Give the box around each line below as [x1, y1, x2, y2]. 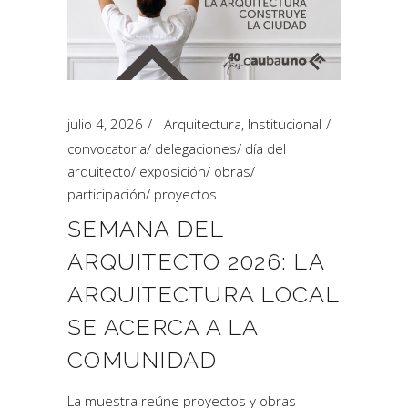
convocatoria [67, 139, 147, 158]
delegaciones [155, 139, 237, 158]
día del [245, 139, 286, 158]
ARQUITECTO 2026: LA [67, 248, 324, 275]
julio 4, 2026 [67, 115, 143, 133]
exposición [139, 162, 206, 180]
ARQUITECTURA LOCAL [67, 280, 340, 308]
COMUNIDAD [67, 346, 218, 373]
